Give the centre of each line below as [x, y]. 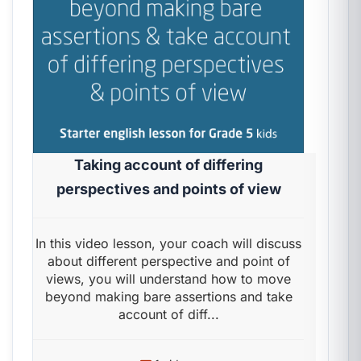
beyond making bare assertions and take [168, 297]
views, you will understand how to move [168, 279]
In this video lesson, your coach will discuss [168, 243]
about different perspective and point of [168, 261]
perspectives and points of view [168, 189]
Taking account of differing [168, 165]
